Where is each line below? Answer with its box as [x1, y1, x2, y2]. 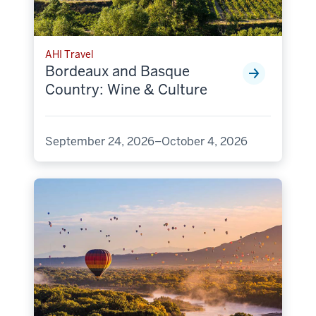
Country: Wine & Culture [45, 80, 207, 99]
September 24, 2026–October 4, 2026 [45, 133, 248, 149]
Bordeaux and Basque [45, 61, 190, 80]
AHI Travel [45, 47, 94, 61]
